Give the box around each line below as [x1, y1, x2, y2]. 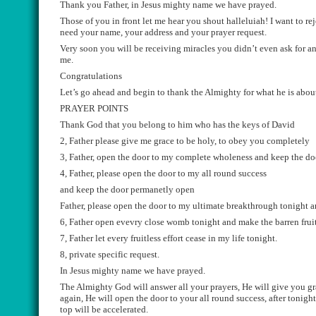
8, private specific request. [60, 249, 159, 260]
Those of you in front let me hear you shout [60, 16, 226, 26]
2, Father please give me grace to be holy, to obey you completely [60, 135, 310, 146]
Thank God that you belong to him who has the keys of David [60, 119, 295, 130]
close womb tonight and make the [142, 217, 275, 227]
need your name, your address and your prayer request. [60, 27, 267, 37]
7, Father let [60, 233, 107, 243]
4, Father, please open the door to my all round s [60, 168, 242, 178]
